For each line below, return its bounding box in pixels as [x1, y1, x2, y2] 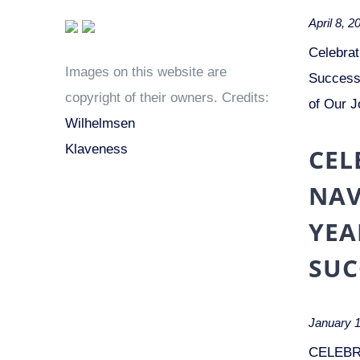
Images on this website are [65, 64, 227, 80]
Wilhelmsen [65, 116, 136, 131]
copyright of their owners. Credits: [65, 90, 270, 105]
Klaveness [65, 141, 129, 157]
